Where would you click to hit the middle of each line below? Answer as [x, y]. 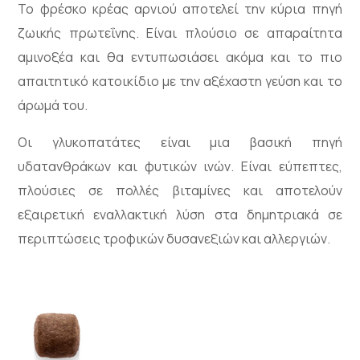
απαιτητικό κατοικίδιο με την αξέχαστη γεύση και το [180, 81]
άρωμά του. [53, 105]
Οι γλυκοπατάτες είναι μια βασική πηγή [180, 142]
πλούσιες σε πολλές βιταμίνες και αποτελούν [180, 190]
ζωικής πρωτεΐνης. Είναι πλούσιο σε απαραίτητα [180, 33]
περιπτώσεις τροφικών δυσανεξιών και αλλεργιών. [174, 238]
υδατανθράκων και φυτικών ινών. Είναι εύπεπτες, [180, 166]
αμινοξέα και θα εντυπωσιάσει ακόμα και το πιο [180, 57]
